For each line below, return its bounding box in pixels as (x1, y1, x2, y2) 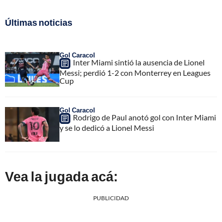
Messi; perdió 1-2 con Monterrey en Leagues (59, 67, 211, 77)
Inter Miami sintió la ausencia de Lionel (73, 57, 205, 67)
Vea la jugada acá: (5, 167, 118, 184)
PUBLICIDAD (93, 194, 129, 202)
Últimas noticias (5, 16, 72, 28)
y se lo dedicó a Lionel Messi (59, 122, 154, 132)
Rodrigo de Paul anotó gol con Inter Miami (73, 112, 216, 122)
